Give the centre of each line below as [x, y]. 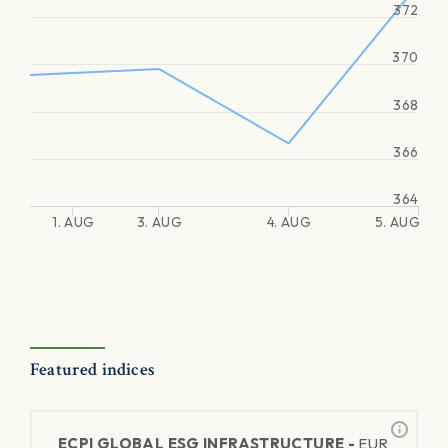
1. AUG [73, 222]
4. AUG [288, 222]
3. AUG [159, 222]
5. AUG [397, 222]
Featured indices [92, 369]
